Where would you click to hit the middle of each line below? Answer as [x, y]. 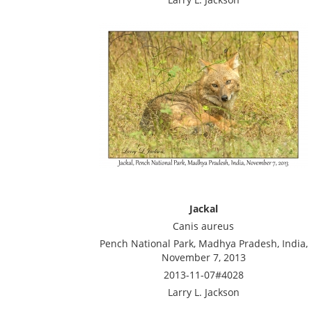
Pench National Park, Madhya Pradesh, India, [203, 243]
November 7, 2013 [203, 257]
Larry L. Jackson [203, 292]
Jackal [203, 209]
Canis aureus [203, 226]
